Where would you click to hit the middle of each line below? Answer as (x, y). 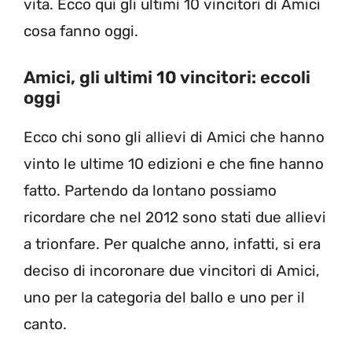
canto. (45, 324)
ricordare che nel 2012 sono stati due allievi (175, 217)
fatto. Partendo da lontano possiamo (150, 190)
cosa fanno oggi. (81, 31)
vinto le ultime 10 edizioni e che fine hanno (174, 163)
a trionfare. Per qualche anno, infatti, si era (172, 244)
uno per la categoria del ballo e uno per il (164, 297)
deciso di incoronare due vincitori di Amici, (172, 270)
